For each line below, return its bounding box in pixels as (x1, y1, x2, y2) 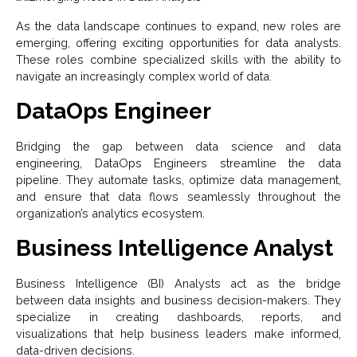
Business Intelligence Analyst (16, 235, 333, 262)
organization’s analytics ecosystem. (16, 206, 205, 221)
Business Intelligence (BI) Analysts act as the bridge (16, 277, 341, 291)
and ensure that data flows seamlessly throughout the (16, 190, 341, 204)
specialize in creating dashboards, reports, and (16, 310, 341, 324)
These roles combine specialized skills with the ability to (16, 53, 341, 67)
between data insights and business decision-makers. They (16, 293, 341, 308)
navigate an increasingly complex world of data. (16, 69, 272, 84)
